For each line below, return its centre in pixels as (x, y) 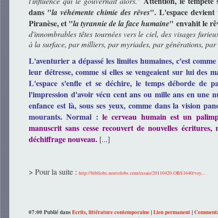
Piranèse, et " (51, 23)
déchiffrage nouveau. (63, 139)
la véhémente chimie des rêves (101, 12)
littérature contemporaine (119, 212)
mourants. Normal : (65, 116)
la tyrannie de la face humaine (121, 23)
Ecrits (79, 212)
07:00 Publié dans (50, 212)
